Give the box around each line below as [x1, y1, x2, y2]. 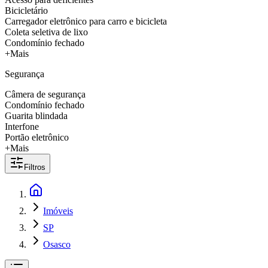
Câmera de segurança [5, 89, 86, 99]
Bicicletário [5, 5, 48, 16]
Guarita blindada [5, 111, 68, 121]
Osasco [43, 239, 71, 249]
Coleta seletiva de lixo [5, 27, 88, 37]
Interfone [5, 121, 39, 132]
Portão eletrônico [5, 132, 69, 142]
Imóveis [43, 206, 73, 216]
